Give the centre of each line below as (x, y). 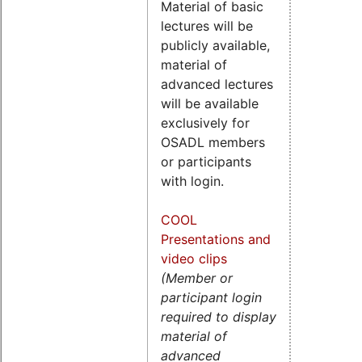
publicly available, (215, 46)
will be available (210, 104)
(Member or (197, 278)
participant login (211, 298)
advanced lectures (217, 84)
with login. (192, 181)
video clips (194, 259)
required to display (219, 317)
